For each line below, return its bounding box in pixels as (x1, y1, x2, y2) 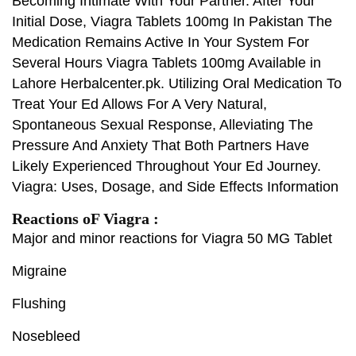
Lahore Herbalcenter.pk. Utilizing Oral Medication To (12, 75, 342, 91)
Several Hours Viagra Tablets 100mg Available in (12, 54, 321, 71)
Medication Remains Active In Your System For (12, 33, 309, 50)
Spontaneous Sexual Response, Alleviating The (12, 116, 313, 133)
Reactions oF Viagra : (12, 209, 159, 227)
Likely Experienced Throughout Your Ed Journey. (12, 157, 321, 174)
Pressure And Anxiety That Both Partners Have (12, 137, 309, 153)
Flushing (12, 295, 70, 311)
